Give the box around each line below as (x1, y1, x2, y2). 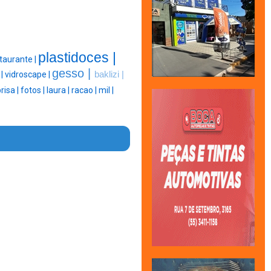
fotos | (21, 85, 47, 96)
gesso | (51, 67, 94, 80)
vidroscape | (4, 70, 52, 80)
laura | (47, 85, 71, 96)
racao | (71, 85, 99, 96)
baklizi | (94, 70, 124, 80)
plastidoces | (38, 50, 116, 66)
